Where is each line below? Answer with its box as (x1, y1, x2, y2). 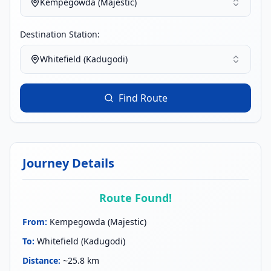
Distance (22, 255, 58, 266)
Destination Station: (20, 28, 100, 40)
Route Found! (99, 191, 172, 205)
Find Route (118, 91, 168, 105)
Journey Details (22, 155, 114, 171)
